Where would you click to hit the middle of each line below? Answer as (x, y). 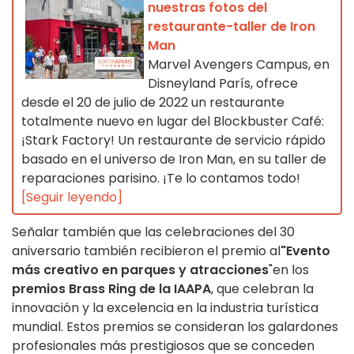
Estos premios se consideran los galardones (201, 327)
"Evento (305, 251)
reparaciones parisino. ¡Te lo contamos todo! (161, 179)
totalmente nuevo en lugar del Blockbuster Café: (173, 122)
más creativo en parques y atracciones (140, 270)
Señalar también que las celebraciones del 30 (153, 232)
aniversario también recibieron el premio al (146, 251)
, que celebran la (262, 289)
